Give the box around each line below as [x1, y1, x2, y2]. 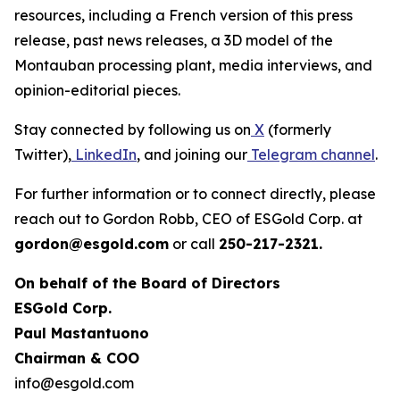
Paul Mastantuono [14, 324, 149, 342]
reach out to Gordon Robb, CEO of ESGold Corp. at [14, 210, 362, 228]
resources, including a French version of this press [14, 6, 353, 24]
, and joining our [137, 146, 247, 163]
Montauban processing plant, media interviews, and [14, 56, 372, 74]
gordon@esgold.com [14, 235, 169, 253]
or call [169, 235, 219, 253]
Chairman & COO [14, 349, 139, 367]
